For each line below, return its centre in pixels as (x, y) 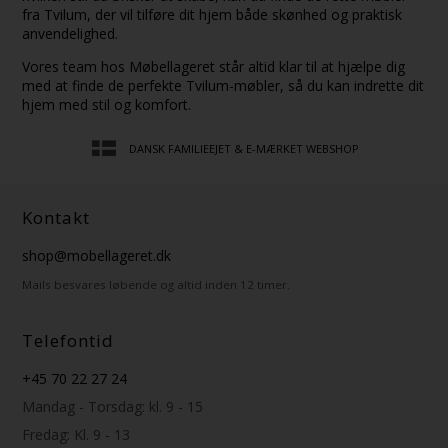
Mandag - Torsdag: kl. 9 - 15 (113, 406)
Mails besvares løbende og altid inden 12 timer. (156, 284)
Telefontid (68, 340)
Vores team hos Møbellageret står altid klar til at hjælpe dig (214, 66)
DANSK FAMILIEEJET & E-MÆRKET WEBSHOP (244, 148)
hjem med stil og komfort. (107, 104)
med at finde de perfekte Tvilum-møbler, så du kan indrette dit (223, 85)
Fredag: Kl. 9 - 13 (76, 434)
